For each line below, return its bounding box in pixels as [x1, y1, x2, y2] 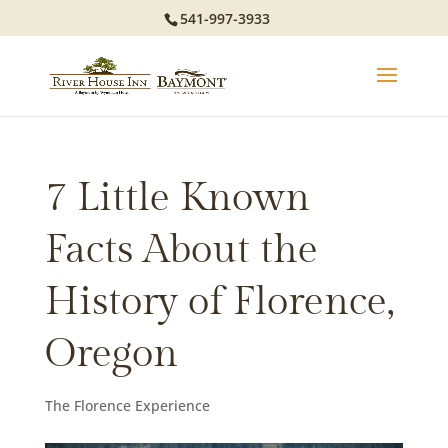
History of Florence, [44, 278, 394, 325]
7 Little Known [44, 174, 310, 221]
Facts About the [44, 226, 318, 273]
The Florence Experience [44, 396, 210, 415]
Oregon [44, 330, 178, 377]
